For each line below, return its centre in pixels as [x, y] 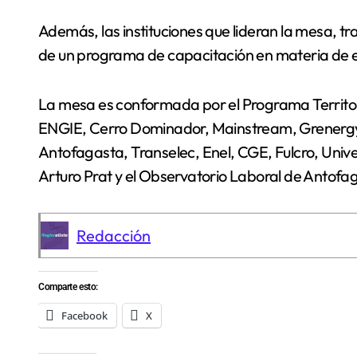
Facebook [84, 316]
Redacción [114, 235]
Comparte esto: [68, 287]
